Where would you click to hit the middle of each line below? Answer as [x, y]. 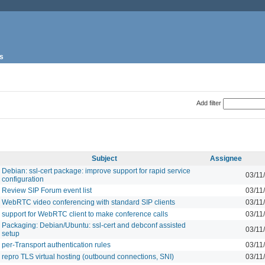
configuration [23, 179]
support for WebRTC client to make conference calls [85, 214]
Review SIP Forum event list [47, 190]
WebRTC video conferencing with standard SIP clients [88, 202]
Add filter [209, 103]
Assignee [226, 158]
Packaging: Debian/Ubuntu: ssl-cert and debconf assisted [94, 225]
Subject [104, 158]
